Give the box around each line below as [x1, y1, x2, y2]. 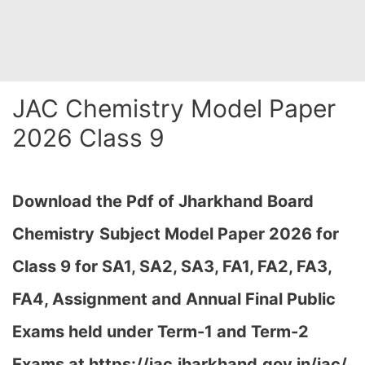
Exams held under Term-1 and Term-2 [12, 322, 309, 341]
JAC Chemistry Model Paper [12, 94, 336, 123]
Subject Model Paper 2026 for [99, 224, 339, 244]
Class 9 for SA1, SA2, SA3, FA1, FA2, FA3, [12, 257, 332, 276]
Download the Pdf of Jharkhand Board [12, 191, 314, 211]
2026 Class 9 [12, 123, 165, 152]
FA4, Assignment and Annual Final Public [12, 289, 336, 309]
